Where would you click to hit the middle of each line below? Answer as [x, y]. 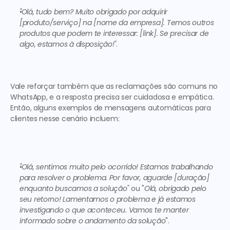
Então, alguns [34, 108]
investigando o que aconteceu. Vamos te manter [104, 210]
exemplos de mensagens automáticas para [135, 108]
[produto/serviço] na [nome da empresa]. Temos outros [117, 23]
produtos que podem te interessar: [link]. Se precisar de [114, 33]
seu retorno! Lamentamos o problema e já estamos [108, 199]
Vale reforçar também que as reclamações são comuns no [114, 86]
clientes [24, 119]
